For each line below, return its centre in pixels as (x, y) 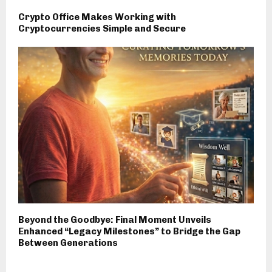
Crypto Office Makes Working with (97, 17)
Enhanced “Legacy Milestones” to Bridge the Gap (129, 232)
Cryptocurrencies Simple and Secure (102, 28)
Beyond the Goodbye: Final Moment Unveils (115, 220)
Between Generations (68, 243)
